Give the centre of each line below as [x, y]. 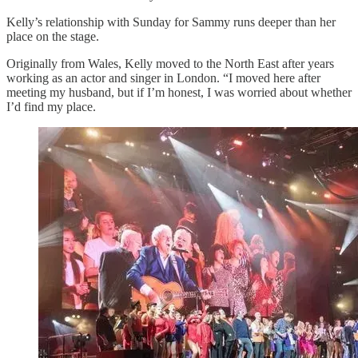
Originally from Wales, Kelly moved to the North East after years [170, 63]
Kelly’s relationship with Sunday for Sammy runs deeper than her [171, 22]
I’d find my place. [51, 106]
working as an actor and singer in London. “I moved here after [163, 78]
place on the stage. [53, 36]
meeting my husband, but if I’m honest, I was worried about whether [179, 92]
